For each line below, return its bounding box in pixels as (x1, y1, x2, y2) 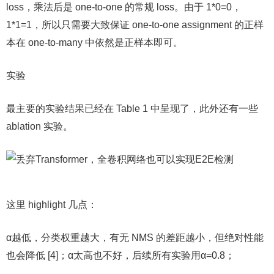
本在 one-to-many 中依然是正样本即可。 (6, 37, 183, 48)
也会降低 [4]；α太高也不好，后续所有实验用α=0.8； (6, 250, 235, 261)
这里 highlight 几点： (6, 199, 97, 210)
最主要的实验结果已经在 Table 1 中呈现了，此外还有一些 (6, 103, 258, 114)
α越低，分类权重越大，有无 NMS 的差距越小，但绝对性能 (6, 232, 264, 243)
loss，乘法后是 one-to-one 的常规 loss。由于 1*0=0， (6, 2, 242, 12)
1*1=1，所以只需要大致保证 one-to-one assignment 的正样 (6, 20, 264, 30)
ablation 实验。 (6, 121, 73, 131)
